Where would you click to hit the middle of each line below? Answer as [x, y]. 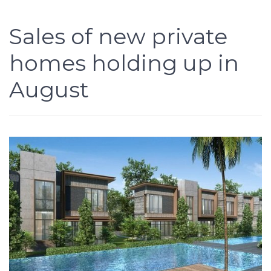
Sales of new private [118, 36]
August [49, 90]
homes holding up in [124, 63]
